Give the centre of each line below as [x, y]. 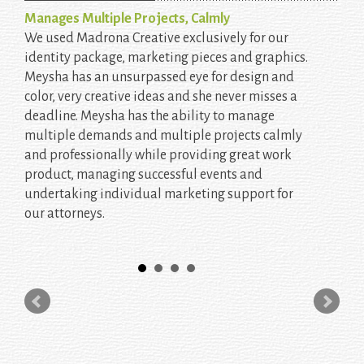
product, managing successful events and [143, 175]
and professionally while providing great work [158, 156]
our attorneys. [65, 214]
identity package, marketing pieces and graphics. [166, 58]
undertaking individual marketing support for [159, 195]
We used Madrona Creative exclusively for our [156, 39]
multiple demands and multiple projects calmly [163, 136]
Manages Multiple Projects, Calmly [127, 19]
